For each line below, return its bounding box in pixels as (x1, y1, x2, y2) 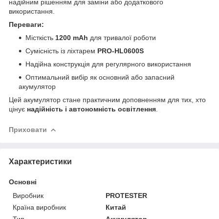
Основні (9, 177, 37, 186)
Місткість (25, 33, 55, 42)
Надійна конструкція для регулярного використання (25, 60, 191, 68)
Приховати (9, 125, 47, 133)
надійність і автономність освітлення (27, 105, 156, 113)
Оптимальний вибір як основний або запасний (25, 73, 175, 81)
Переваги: (9, 20, 44, 28)
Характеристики (9, 157, 72, 166)
